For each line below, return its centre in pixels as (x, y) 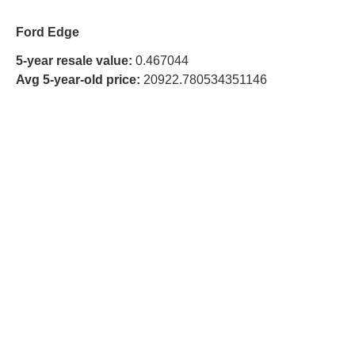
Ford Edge (48, 32)
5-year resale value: (74, 60)
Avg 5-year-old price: (78, 79)
